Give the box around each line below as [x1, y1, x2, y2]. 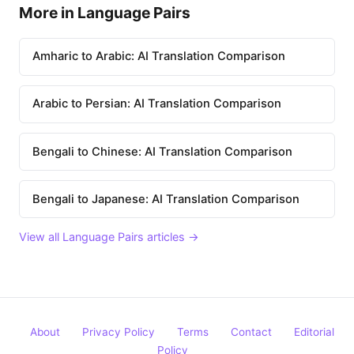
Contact [230, 326, 272, 339]
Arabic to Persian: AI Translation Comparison [32, 96, 281, 111]
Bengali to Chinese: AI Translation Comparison [32, 144, 292, 159]
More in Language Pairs [19, 2, 190, 22]
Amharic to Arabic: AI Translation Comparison [32, 49, 285, 64]
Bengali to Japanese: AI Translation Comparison [32, 191, 299, 206]
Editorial [293, 326, 334, 339]
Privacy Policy [81, 326, 155, 339]
